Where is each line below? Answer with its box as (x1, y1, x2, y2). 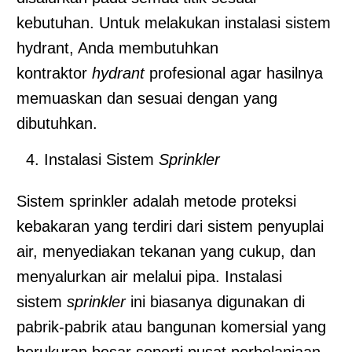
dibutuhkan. (16, 114, 97, 132)
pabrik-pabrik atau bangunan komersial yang (16, 317, 326, 335)
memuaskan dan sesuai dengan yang (16, 89, 277, 107)
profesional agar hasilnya (145, 64, 323, 82)
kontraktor (16, 64, 92, 82)
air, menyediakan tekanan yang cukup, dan (16, 242, 316, 260)
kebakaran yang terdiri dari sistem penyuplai (16, 217, 324, 235)
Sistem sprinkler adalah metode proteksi (16, 192, 296, 210)
